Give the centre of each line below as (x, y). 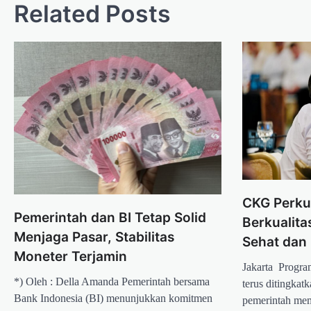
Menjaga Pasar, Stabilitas (94, 237)
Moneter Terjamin (70, 256)
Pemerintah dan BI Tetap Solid (110, 217)
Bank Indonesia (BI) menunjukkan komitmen (113, 298)
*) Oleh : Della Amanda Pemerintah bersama (112, 281)
